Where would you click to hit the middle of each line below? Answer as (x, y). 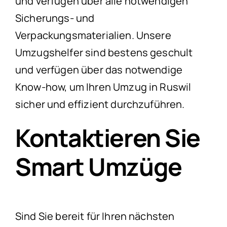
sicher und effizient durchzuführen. (100, 104)
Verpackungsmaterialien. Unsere (93, 35)
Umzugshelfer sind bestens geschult (104, 52)
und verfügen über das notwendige (99, 69)
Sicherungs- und (55, 18)
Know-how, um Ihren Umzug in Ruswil (103, 87)
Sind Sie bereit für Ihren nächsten (95, 216)
